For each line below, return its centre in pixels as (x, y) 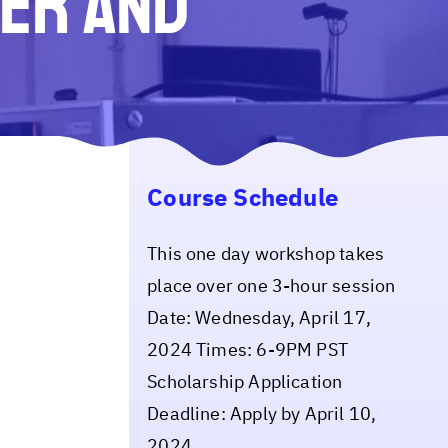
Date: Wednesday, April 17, (259, 318)
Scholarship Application (245, 382)
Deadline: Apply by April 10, (262, 414)
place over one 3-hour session (271, 286)
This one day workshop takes (266, 254)
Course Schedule (242, 197)
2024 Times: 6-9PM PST (247, 350)
